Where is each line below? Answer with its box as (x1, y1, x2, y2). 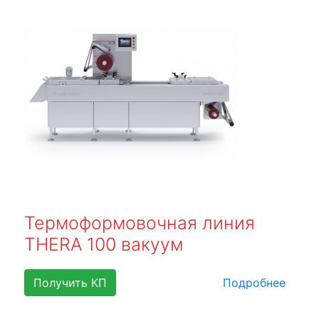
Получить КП (33, 276, 107, 291)
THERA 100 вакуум (24, 234, 183, 256)
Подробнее (223, 276, 286, 291)
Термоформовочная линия (24, 212, 255, 234)
